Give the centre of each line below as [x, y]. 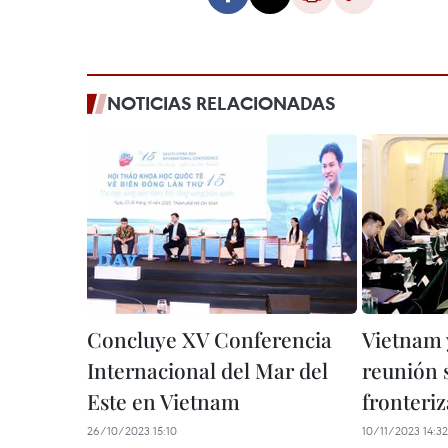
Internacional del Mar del [207, 370]
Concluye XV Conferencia [209, 339]
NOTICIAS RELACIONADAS [221, 103]
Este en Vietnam [163, 401]
